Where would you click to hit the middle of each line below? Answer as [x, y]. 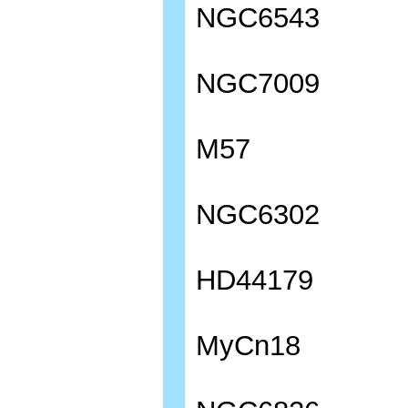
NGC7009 [258, 83]
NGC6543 [258, 18]
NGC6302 [258, 214]
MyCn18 [248, 346]
